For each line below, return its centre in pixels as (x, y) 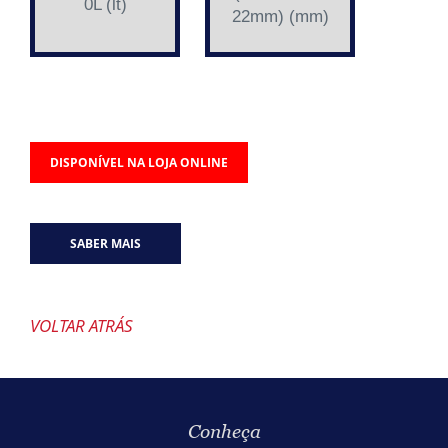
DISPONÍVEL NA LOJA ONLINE (139, 163)
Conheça (224, 432)
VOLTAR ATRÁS (81, 326)
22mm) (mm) (280, 16)
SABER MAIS (105, 244)
